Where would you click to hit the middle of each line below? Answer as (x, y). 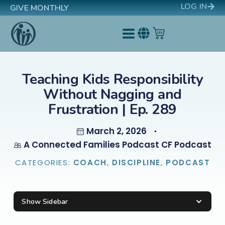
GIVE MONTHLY (40, 8)
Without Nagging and (113, 94)
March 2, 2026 (117, 131)
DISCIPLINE (136, 162)
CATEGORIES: (44, 162)
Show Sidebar (45, 202)
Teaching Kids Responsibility (113, 79)
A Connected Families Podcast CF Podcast (117, 145)
